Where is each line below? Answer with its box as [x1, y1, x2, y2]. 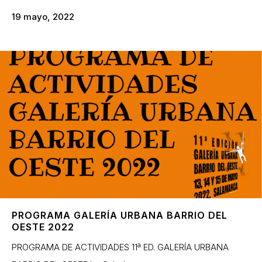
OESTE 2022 [12, 220, 74, 233]
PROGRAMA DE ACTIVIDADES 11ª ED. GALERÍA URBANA [12, 241, 229, 253]
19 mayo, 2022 [12, 11, 74, 22]
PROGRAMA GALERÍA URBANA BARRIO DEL [12, 209, 227, 221]
